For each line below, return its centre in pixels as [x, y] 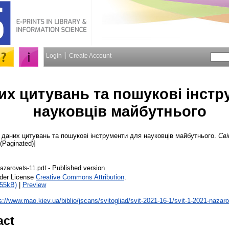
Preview [34, 185]
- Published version [75, 168]
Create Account [90, 56]
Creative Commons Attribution [80, 177]
